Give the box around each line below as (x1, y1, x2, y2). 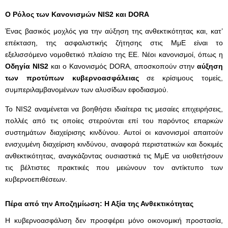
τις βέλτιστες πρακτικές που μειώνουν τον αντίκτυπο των (5, 163, 223, 172)
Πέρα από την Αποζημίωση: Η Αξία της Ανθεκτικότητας (5, 199, 193, 208)
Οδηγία (5, 62, 33, 70)
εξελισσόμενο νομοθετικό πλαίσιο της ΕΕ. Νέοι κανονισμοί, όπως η (5, 50, 223, 59)
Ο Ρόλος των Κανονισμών (5, 10, 98, 18)
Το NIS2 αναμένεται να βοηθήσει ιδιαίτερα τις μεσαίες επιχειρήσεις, (5, 105, 223, 113)
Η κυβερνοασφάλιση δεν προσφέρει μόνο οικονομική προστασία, (5, 216, 223, 224)
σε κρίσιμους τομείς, (138, 74, 223, 82)
